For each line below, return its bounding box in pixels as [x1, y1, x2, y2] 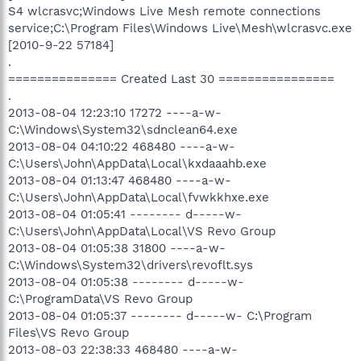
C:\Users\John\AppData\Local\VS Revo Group [8, 223, 276, 239]
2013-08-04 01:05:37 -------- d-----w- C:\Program [8, 308, 312, 323]
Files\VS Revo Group [8, 325, 129, 340]
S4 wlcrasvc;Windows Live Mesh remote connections [8, 3, 321, 19]
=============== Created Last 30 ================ [8, 71, 334, 86]
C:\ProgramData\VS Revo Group [8, 291, 193, 306]
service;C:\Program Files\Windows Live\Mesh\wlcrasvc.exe [8, 20, 352, 35]
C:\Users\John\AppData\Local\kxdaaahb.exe [8, 156, 267, 171]
